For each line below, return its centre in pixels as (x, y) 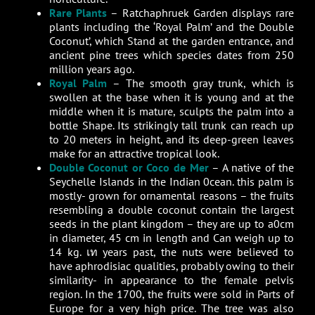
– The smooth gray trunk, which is (201, 83)
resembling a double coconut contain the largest (172, 210)
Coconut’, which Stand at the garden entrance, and (172, 41)
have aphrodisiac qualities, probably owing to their (172, 266)
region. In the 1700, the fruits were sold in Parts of (172, 294)
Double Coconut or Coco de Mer (129, 168)
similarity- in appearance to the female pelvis (172, 280)
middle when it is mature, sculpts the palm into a (172, 111)
